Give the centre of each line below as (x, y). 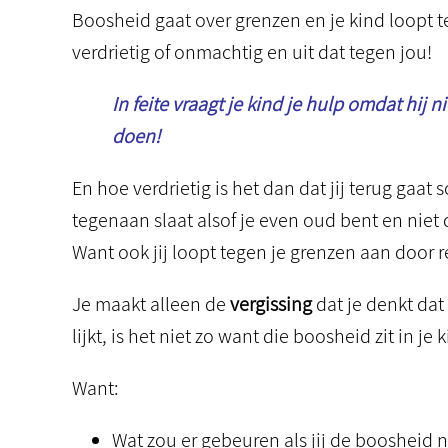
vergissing (271, 304)
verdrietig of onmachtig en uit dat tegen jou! (252, 52)
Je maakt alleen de (151, 304)
